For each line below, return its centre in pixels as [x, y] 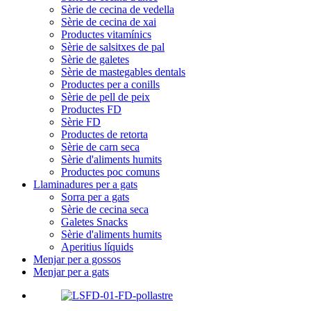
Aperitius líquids [97, 246]
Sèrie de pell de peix [106, 96]
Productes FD [91, 109]
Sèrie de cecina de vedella [118, 9]
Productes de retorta [104, 134]
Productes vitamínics [106, 34]
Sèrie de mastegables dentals [123, 72]
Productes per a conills [110, 84]
